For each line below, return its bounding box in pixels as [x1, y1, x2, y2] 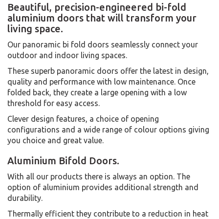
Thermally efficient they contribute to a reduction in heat [7, 209, 208, 218]
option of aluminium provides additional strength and [7, 182, 198, 192]
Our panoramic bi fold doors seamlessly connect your [7, 40, 198, 49]
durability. [7, 193, 43, 202]
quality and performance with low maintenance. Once [7, 77, 196, 86]
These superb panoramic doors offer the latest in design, [7, 66, 209, 75]
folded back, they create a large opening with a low [7, 88, 187, 97]
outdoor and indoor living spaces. [7, 50, 127, 60]
